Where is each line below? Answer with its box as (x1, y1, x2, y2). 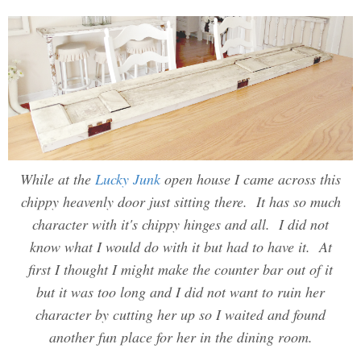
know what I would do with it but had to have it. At (29, 237, 332, 257)
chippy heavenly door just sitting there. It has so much (20, 192, 341, 212)
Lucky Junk (95, 169, 160, 189)
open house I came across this (160, 169, 341, 189)
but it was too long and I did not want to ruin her (36, 282, 325, 302)
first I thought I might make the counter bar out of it (28, 259, 333, 280)
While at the (20, 169, 95, 189)
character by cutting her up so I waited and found (35, 305, 326, 325)
